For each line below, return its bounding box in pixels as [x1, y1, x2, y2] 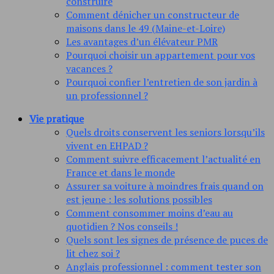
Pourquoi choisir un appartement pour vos [66, 48, 255, 62]
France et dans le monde [66, 166, 175, 180]
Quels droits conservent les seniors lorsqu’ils [66, 125, 265, 139]
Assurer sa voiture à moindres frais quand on [66, 179, 264, 193]
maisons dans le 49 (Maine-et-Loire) [66, 21, 225, 35]
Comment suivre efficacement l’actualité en [66, 152, 261, 166]
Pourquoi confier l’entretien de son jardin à [66, 75, 257, 89]
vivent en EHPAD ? [66, 139, 148, 153]
